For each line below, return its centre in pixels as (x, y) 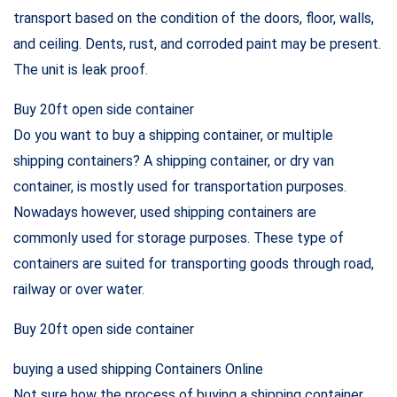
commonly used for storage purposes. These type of (179, 237)
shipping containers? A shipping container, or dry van (174, 160)
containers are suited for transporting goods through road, (194, 263)
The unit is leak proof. (81, 69)
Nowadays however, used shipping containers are (165, 212)
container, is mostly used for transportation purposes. (180, 186)
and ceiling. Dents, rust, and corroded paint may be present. (197, 43)
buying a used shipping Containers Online (138, 369)
